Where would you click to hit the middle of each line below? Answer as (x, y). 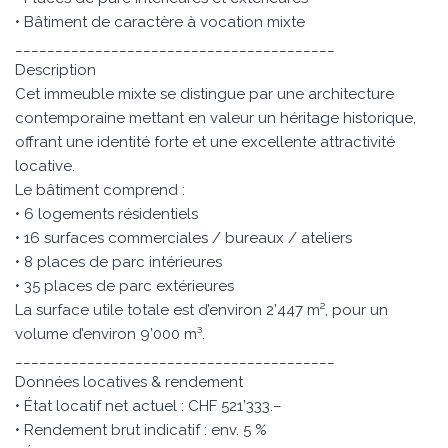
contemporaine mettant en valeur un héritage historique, (215, 118)
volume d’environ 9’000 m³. (110, 334)
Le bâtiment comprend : (100, 190)
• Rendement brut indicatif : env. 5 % (141, 430)
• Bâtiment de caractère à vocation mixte (160, 22)
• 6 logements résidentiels (106, 214)
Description (55, 70)
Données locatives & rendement (129, 382)
